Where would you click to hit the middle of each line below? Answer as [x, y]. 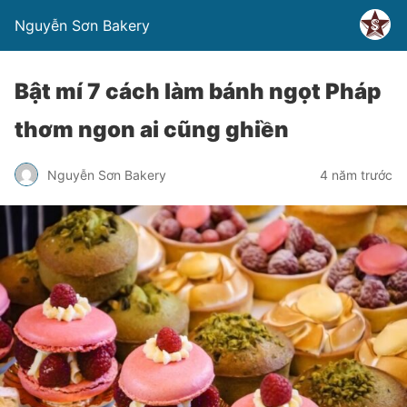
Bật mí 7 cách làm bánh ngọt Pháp [198, 91]
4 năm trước [356, 174]
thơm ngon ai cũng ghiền [152, 129]
